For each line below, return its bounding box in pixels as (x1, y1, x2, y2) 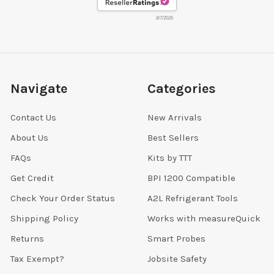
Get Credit (10, 172, 54, 184)
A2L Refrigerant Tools (147, 193, 238, 204)
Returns (10, 232, 44, 244)
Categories (147, 80, 216, 97)
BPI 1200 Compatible (147, 172, 235, 184)
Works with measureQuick (147, 212, 261, 224)
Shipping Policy (10, 212, 78, 224)
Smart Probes (147, 232, 206, 244)
